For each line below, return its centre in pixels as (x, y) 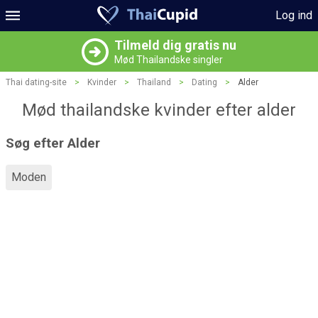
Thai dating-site (36, 82)
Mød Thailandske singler (169, 60)
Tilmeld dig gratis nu (175, 45)
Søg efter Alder (53, 143)
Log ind (294, 15)
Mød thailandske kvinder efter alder (159, 110)
